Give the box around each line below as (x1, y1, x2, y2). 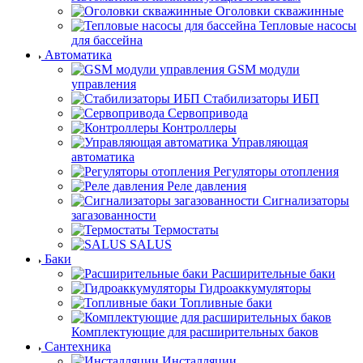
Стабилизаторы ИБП (203, 92, 319, 105)
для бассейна (71, 33, 143, 47)
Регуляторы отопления (213, 164, 339, 178)
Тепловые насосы (259, 19, 357, 32)
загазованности (71, 208, 156, 222)
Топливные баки (180, 296, 272, 310)
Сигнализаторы (263, 194, 349, 207)
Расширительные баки (211, 267, 335, 280)
